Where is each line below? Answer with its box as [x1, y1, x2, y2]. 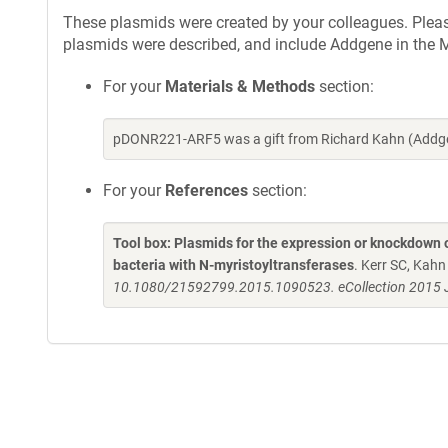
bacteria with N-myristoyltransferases [113, 257, 354, 273]
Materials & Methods [165, 77, 315, 96]
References [165, 181, 248, 200]
